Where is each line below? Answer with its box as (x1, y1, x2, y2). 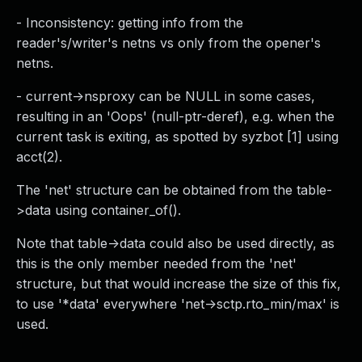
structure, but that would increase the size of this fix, (16, 276, 341, 292)
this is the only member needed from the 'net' (16, 255, 297, 271)
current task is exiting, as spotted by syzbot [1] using (16, 128, 339, 145)
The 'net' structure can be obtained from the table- (16, 182, 332, 198)
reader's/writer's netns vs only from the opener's (16, 35, 321, 51)
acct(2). (16, 149, 62, 165)
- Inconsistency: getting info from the (16, 15, 243, 31)
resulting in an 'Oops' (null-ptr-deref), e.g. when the (16, 108, 335, 124)
